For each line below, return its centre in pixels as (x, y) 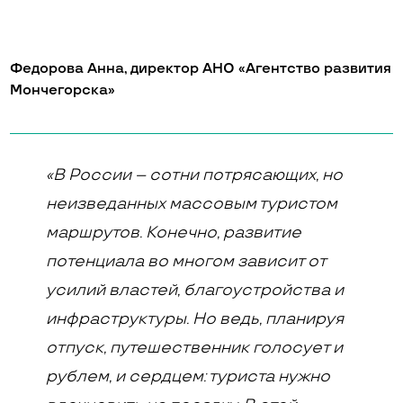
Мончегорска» (63, 90)
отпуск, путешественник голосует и (195, 348)
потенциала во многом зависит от (186, 261)
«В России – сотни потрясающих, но (195, 175)
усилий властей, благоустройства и (195, 290)
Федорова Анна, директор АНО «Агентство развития (201, 69)
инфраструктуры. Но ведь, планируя (195, 319)
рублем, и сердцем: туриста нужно (188, 376)
